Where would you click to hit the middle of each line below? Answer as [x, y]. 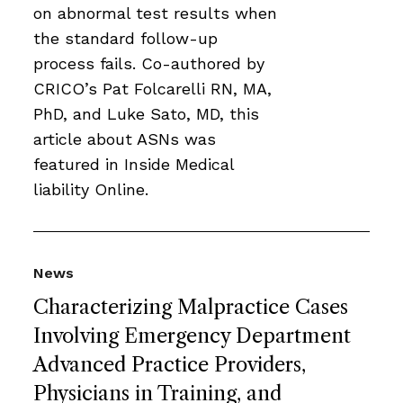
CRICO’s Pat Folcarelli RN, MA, [152, 88]
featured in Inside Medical [134, 164]
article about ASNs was [125, 139]
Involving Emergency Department [192, 336]
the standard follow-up [125, 38]
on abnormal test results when [155, 13]
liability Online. [91, 189]
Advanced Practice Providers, [170, 364]
